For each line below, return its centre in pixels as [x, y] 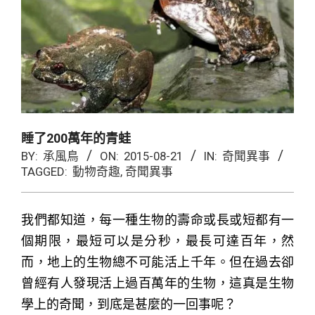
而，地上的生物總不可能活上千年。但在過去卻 [157, 262]
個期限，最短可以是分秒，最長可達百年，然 [157, 240]
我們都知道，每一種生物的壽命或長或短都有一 [157, 219]
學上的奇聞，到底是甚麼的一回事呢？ [129, 304]
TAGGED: [44, 171]
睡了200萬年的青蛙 [76, 138]
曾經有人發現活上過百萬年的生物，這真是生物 [157, 283]
